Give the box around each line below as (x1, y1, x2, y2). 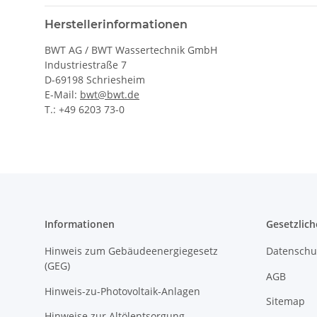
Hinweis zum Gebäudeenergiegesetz (45, 244, 218, 258)
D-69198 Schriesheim (45, 73, 145, 87)
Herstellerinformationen (45, 18, 188, 32)
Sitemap (265, 294, 305, 309)
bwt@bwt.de (80, 88, 139, 102)
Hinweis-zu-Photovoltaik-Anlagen (45, 284, 200, 298)
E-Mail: (45, 88, 80, 102)
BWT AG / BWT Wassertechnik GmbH (45, 43, 217, 57)
